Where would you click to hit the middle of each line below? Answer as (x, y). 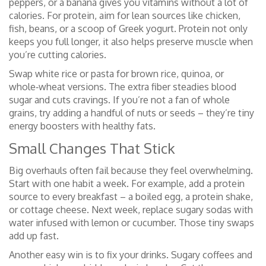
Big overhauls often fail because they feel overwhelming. (131, 170)
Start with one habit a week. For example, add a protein (127, 183)
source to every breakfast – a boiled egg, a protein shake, (131, 197)
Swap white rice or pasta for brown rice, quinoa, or (116, 74)
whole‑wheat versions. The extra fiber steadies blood (123, 87)
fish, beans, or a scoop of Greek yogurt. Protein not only (128, 28)
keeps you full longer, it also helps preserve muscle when (131, 42)
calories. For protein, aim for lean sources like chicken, (125, 15)
